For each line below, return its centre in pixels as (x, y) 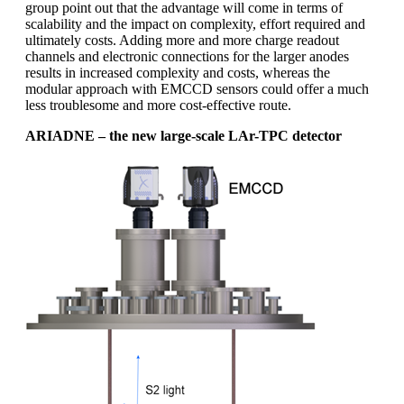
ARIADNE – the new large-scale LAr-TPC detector (184, 135)
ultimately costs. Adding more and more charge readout (182, 40)
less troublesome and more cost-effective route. (158, 105)
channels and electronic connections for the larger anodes (187, 56)
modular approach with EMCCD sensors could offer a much (197, 88)
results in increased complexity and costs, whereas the (178, 72)
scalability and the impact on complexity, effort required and (195, 23)
